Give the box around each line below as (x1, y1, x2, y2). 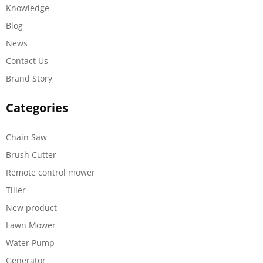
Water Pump (6, 237, 55, 248)
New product (6, 201, 57, 213)
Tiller (6, 184, 26, 195)
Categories (6, 99, 68, 116)
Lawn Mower (6, 219, 56, 231)
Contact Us (6, 55, 48, 66)
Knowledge (6, 2, 49, 14)
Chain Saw (6, 131, 47, 143)
